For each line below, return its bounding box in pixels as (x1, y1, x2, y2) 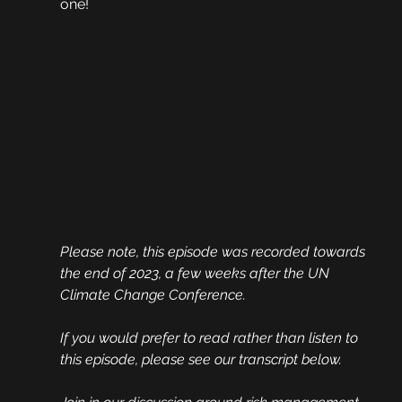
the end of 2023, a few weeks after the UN (59, 265, 333, 283)
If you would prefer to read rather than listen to (59, 329, 362, 347)
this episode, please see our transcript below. (59, 351, 342, 369)
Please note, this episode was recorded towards (59, 243, 369, 261)
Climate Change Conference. (59, 286, 246, 304)
